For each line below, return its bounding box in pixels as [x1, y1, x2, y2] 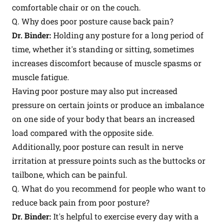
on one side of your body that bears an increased [12, 113, 195, 124]
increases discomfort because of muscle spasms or [12, 57, 202, 68]
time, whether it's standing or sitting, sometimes [12, 43, 194, 54]
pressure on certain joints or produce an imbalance [12, 99, 204, 110]
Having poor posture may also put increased [12, 85, 178, 96]
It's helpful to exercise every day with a [51, 211, 199, 222]
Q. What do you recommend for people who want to [12, 183, 206, 194]
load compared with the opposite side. [12, 127, 154, 138]
